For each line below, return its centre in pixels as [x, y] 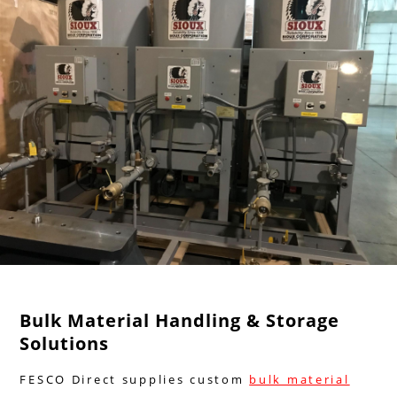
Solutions [65, 343]
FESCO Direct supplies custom [135, 379]
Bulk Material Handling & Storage [180, 320]
